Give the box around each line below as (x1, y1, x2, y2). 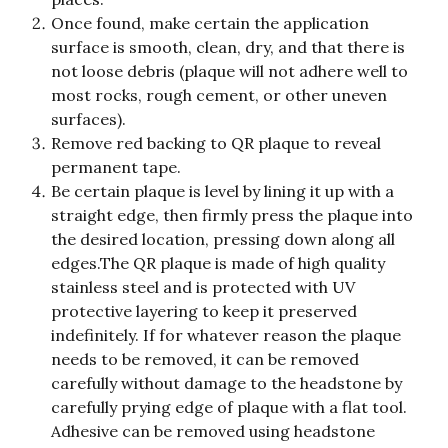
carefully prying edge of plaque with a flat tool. (51, 396, 411, 417)
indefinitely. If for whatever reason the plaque (51, 324, 405, 345)
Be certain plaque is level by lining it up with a (51, 180, 398, 201)
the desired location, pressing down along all (51, 228, 399, 249)
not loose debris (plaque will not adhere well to (51, 60, 412, 81)
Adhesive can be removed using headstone (51, 420, 379, 441)
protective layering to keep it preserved (51, 300, 361, 321)
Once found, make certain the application (51, 12, 373, 33)
